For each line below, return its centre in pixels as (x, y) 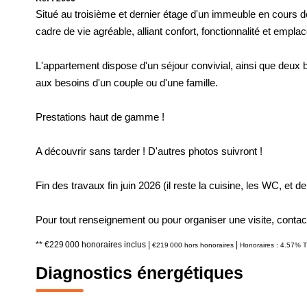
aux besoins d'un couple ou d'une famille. (127, 83)
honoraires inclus (115, 245)
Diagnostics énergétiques (139, 273)
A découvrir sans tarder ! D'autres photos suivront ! (149, 151)
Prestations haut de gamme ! (100, 117)
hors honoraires (209, 245)
